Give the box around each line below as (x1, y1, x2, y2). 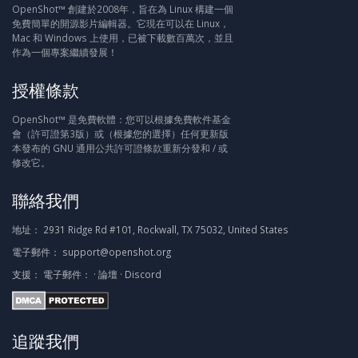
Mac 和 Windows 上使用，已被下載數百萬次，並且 (12, 31, 233, 44)
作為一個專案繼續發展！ (12, 46, 117, 58)
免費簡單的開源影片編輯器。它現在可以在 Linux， (12, 17, 229, 30)
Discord (125, 268, 161, 280)
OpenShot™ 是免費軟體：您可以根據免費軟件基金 (12, 113, 231, 125)
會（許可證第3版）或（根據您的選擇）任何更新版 (12, 127, 229, 140)
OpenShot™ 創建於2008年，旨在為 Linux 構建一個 (12, 2, 233, 15)
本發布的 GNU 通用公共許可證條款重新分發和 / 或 (12, 141, 228, 154)
